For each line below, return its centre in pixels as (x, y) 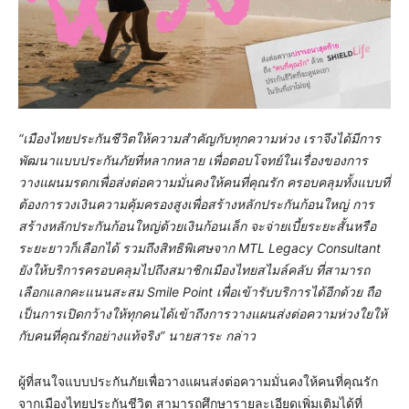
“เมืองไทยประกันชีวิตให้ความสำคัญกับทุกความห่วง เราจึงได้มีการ (199, 138)
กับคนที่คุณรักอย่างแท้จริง (89, 335)
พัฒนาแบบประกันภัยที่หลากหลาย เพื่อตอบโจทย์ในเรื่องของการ (193, 160)
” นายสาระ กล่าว (208, 335)
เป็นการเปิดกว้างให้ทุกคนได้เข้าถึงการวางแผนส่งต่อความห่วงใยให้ (203, 313)
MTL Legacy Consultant (309, 247)
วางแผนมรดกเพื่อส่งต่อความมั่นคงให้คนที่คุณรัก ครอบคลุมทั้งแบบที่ (204, 182)
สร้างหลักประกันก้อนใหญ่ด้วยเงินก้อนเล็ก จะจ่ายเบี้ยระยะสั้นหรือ (197, 225)
